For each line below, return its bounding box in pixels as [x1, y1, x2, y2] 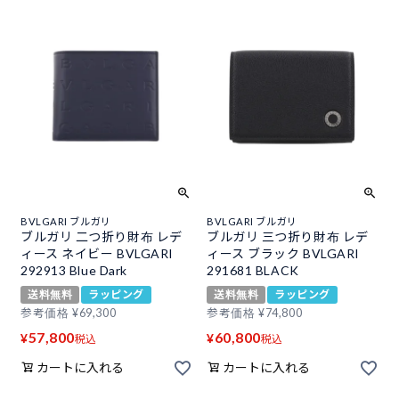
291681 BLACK [207, 263, 299, 278]
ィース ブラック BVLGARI [207, 246, 360, 261]
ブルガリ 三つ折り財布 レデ [207, 229, 369, 244]
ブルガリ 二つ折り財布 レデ [20, 229, 183, 244]
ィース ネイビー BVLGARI [20, 246, 174, 261]
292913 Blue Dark [20, 263, 127, 278]
